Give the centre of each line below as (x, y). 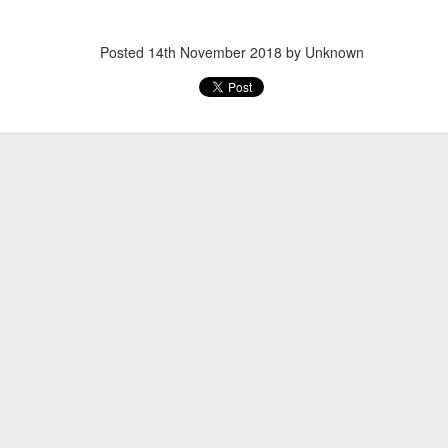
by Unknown (323, 51)
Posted (124, 51)
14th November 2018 (215, 51)
